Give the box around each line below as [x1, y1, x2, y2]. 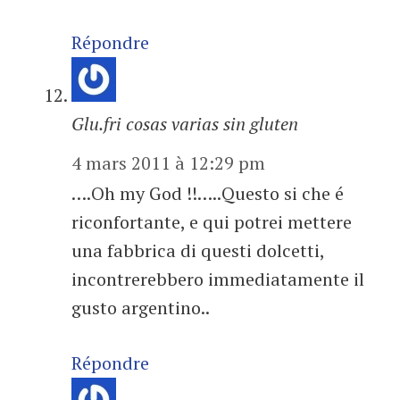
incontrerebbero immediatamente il [71, 267, 364, 291]
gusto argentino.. [71, 296, 210, 320]
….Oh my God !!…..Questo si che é [71, 181, 344, 205]
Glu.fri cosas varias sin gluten [71, 112, 298, 136]
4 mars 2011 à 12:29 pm [71, 151, 265, 175]
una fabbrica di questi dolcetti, [71, 238, 324, 262]
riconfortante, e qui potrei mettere [71, 210, 352, 234]
